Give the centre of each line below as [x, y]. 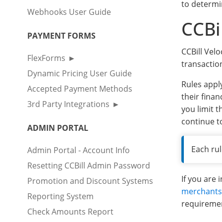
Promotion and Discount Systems [90, 181]
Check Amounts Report [70, 212]
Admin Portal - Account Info [79, 150]
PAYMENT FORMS [61, 36]
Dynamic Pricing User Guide [80, 74]
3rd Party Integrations [68, 104]
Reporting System [60, 196]
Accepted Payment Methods [80, 89]
